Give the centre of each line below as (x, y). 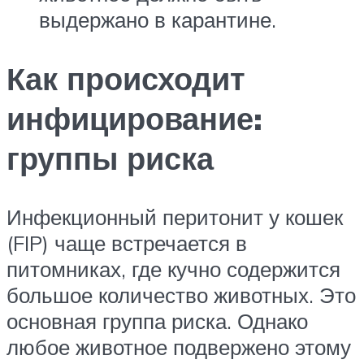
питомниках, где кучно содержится (173, 269)
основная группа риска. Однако (157, 321)
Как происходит (126, 79)
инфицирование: (134, 119)
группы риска (110, 158)
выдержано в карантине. (158, 20)
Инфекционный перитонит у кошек (175, 217)
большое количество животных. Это (181, 295)
